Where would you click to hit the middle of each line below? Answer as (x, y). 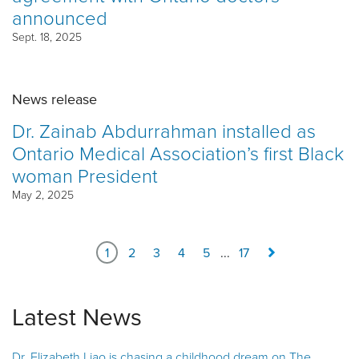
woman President (85, 175)
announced (60, 18)
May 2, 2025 (43, 194)
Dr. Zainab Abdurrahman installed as (164, 130)
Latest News (77, 316)
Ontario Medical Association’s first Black (178, 152)
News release (54, 99)
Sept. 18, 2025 (47, 37)
